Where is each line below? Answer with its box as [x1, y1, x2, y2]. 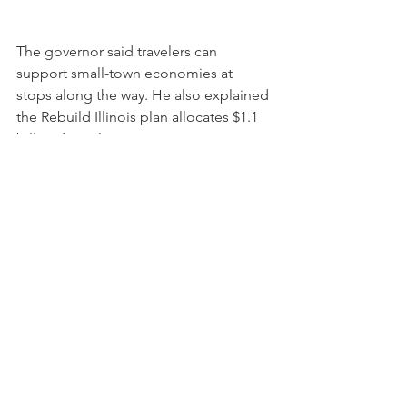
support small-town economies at [16, 65, 236, 83]
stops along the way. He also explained [16, 86, 273, 104]
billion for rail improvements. [16, 130, 203, 148]
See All [251, 275, 291, 293]
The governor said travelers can [16, 43, 221, 61]
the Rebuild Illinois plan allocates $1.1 [16, 108, 262, 126]
